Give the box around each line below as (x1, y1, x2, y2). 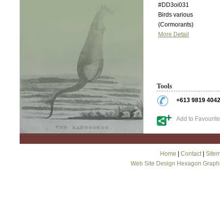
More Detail (158, 31, 189, 38)
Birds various (158, 11, 193, 18)
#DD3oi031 (158, 1, 189, 8)
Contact (180, 150, 201, 157)
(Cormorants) (158, 21, 193, 28)
